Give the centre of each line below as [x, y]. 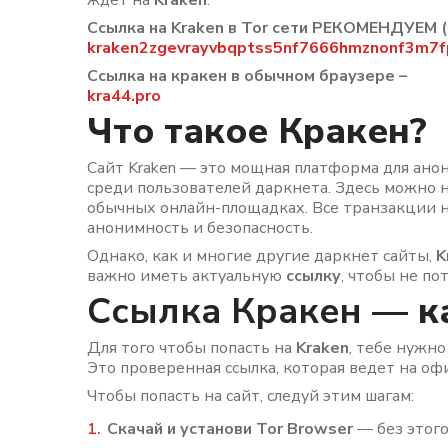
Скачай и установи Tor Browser [230, 429]
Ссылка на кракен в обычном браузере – [247, 76]
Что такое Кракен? [257, 131]
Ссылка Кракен [224, 311]
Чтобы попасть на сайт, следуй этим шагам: [250, 396]
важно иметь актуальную [186, 276]
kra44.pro [124, 96]
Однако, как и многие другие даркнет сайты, [261, 256]
